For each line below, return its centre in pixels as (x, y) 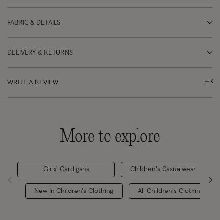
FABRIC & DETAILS (34, 23)
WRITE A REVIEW (33, 82)
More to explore (110, 137)
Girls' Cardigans (66, 169)
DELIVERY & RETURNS (40, 53)
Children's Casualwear (163, 169)
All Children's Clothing (171, 191)
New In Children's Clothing (74, 191)
